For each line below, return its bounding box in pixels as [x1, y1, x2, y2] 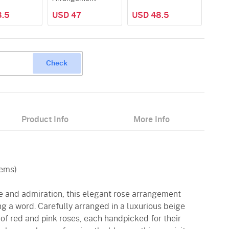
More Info [133, 116, 170, 124]
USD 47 [52, 11, 81, 19]
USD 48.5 [132, 11, 169, 19]
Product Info [21, 116, 68, 124]
